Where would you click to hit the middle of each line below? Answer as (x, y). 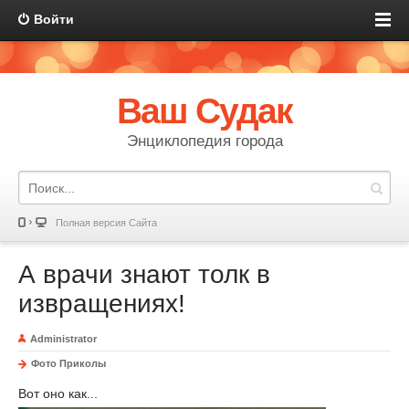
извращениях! (102, 304)
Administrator (63, 339)
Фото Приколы (68, 363)
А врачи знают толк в (144, 274)
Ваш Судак (204, 111)
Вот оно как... (58, 393)
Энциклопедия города (204, 141)
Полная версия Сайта (106, 223)
